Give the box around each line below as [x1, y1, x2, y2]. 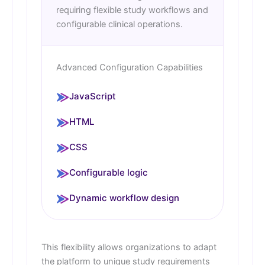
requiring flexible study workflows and [56, 5, 208, 16]
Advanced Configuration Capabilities [56, 62, 203, 73]
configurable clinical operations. [56, 19, 183, 30]
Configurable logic [69, 167, 148, 179]
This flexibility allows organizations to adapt [41, 242, 216, 253]
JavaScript [69, 91, 116, 102]
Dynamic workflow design [69, 192, 179, 204]
